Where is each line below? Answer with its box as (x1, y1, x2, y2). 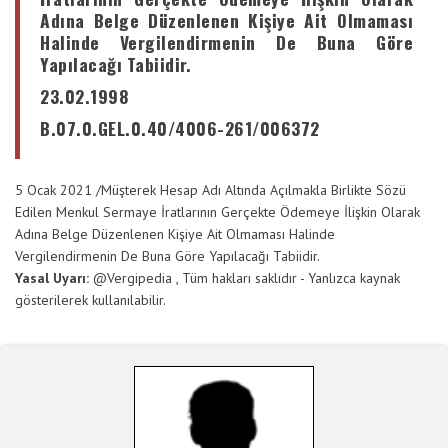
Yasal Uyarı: (15, 269, 93, 287)
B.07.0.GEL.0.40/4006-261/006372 (40, 115, 320, 141)
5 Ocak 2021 (15, 181, 92, 199)
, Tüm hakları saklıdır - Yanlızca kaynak (176, 269, 400, 287)
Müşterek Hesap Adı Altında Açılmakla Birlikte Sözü (101, 181, 406, 199)
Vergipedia (107, 269, 172, 287)
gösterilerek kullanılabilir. (15, 291, 166, 309)
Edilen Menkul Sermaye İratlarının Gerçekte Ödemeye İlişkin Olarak (15, 203, 420, 221)
